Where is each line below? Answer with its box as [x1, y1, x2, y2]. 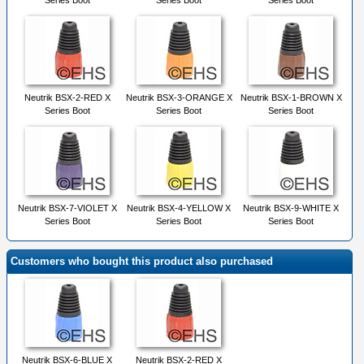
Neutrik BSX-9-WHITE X [243, 203, 339, 214]
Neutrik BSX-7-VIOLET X [17, 203, 117, 214]
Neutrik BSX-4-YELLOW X [127, 203, 231, 214]
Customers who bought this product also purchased [11, 255, 273, 268]
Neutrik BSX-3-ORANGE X [125, 93, 232, 103]
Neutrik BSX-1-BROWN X [240, 93, 342, 103]
